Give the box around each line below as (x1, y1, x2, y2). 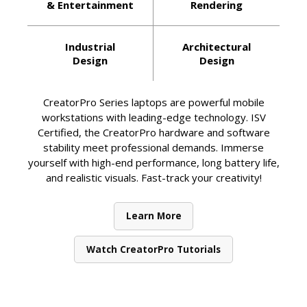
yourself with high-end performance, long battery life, (27, 156, 280, 170)
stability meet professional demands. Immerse (43, 140, 264, 155)
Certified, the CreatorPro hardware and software (37, 125, 270, 140)
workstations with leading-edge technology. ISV (41, 110, 266, 125)
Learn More (125, 210, 182, 223)
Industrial (65, 40, 115, 54)
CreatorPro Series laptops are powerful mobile (42, 95, 265, 110)
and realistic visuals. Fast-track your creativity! (45, 171, 262, 185)
